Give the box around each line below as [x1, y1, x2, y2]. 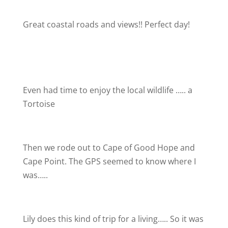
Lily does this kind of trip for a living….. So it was [22, 213, 204, 224]
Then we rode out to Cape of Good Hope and [22, 142, 195, 153]
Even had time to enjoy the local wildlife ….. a [22, 84, 192, 96]
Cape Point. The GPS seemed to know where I [22, 156, 196, 167]
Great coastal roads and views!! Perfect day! [22, 19, 190, 30]
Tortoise [22, 98, 55, 109]
